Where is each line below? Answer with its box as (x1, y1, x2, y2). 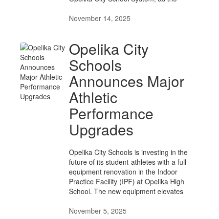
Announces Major (69, 70, 184, 91)
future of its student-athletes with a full (69, 157, 186, 167)
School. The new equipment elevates (69, 186, 183, 196)
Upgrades (69, 119, 133, 140)
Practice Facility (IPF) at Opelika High (69, 176, 184, 186)
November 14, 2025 (69, 13, 131, 23)
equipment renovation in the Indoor (69, 167, 177, 176)
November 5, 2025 (69, 206, 127, 216)
